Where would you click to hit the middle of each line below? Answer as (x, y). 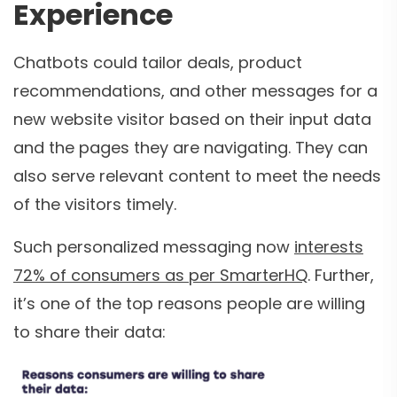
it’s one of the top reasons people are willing (189, 304)
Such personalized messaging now (154, 247)
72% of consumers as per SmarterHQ (160, 276)
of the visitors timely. (95, 205)
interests (329, 247)
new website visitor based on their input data (192, 120)
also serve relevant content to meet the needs (197, 176)
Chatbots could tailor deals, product (158, 63)
